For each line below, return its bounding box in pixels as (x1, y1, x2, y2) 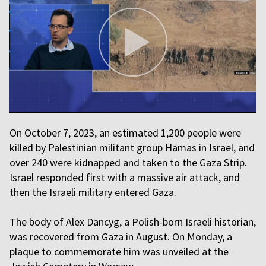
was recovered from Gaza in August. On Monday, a (9, 230, 232, 243)
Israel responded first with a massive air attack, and (9, 170, 240, 184)
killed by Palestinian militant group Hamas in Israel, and (9, 141, 255, 154)
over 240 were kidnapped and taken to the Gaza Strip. (9, 156, 247, 169)
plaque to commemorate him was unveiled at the (9, 245, 229, 258)
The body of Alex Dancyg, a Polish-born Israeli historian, (9, 215, 256, 229)
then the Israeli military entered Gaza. (9, 185, 176, 199)
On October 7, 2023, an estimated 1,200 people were (9, 126, 241, 140)
